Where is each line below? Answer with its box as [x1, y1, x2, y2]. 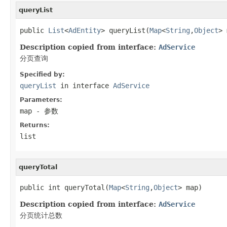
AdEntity [68, 26, 101, 34]
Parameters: [20, 96, 62, 103]
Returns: [20, 121, 50, 129]
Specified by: [20, 70, 65, 78]
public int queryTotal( [20, 183, 109, 192]
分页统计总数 [20, 211, 62, 219]
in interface [56, 81, 113, 90]
